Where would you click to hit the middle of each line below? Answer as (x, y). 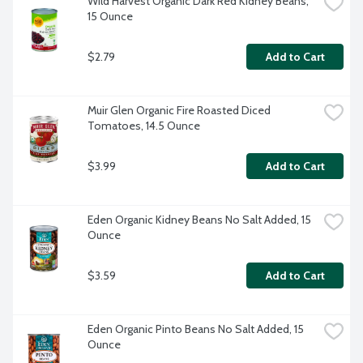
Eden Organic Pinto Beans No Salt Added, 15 (196, 329)
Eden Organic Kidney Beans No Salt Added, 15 (199, 220)
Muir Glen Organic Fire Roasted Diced (179, 111)
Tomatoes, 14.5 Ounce (144, 126)
